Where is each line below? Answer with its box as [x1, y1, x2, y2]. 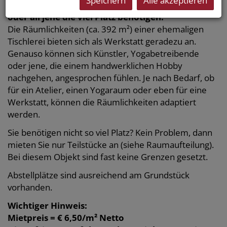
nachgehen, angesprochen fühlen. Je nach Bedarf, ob [8, 72, 214, 84]
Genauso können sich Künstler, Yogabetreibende [8, 48, 199, 60]
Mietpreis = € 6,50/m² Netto [8, 212, 124, 224]
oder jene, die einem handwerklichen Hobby [8, 60, 182, 72]
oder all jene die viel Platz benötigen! [8, 11, 164, 23]
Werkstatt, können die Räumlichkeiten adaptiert [8, 96, 196, 108]
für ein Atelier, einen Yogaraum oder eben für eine [8, 84, 207, 96]
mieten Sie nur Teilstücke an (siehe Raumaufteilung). [8, 139, 214, 151]
